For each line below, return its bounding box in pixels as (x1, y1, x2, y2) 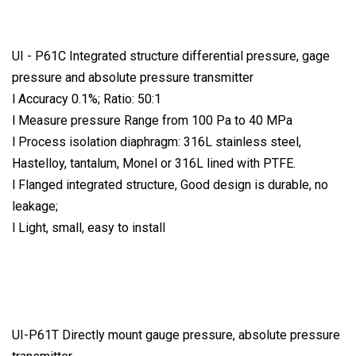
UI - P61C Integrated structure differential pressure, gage (12, 48, 330, 64)
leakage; (12, 199, 58, 215)
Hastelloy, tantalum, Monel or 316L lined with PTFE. (12, 156, 296, 172)
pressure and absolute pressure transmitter (12, 70, 253, 86)
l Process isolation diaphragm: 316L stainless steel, (12, 134, 301, 150)
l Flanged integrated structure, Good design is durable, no (12, 177, 328, 193)
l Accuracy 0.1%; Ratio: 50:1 (12, 91, 161, 107)
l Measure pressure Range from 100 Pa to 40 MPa (12, 113, 292, 129)
